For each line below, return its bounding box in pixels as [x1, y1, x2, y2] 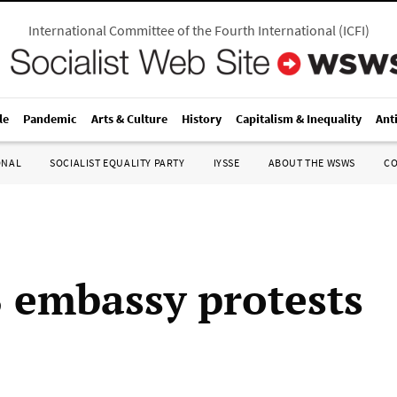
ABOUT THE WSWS [268, 156, 355, 169]
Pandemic [23, 111, 77, 127]
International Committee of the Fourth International [27, 21, 336, 39]
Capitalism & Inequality [236, 111, 362, 127]
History [182, 111, 222, 127]
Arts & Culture [91, 111, 167, 127]
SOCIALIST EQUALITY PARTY [50, 156, 185, 169]
